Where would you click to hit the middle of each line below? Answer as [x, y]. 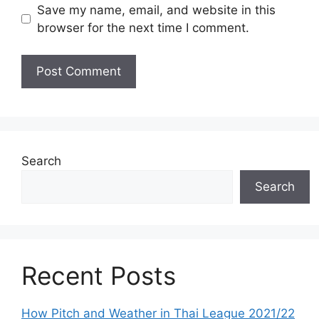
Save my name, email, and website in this [156, 10]
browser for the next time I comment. [143, 27]
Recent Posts [99, 276]
